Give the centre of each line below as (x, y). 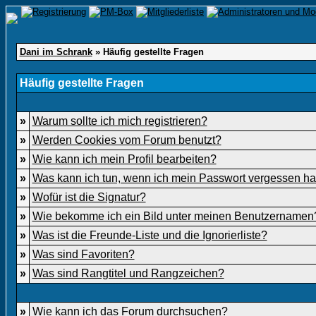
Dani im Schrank (56, 52)
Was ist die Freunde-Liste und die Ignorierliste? (150, 235)
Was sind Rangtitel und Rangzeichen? (128, 273)
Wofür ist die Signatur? (89, 197)
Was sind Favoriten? (83, 254)
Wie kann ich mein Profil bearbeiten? (124, 159)
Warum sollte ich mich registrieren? (120, 121)
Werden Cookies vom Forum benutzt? (127, 140)
